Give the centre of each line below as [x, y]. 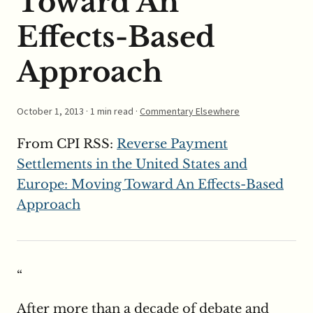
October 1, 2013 [50, 111]
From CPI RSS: [67, 144]
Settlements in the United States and [132, 165]
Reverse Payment [172, 144]
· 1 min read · [112, 111]
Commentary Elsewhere [190, 111]
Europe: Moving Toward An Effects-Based [150, 185]
